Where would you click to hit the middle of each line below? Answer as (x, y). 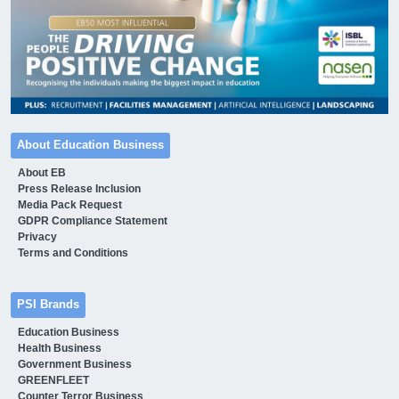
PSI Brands (48, 304)
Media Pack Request (69, 204)
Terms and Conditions (73, 252)
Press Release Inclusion (79, 188)
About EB (41, 172)
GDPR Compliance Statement (92, 220)
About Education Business (90, 145)
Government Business (74, 364)
